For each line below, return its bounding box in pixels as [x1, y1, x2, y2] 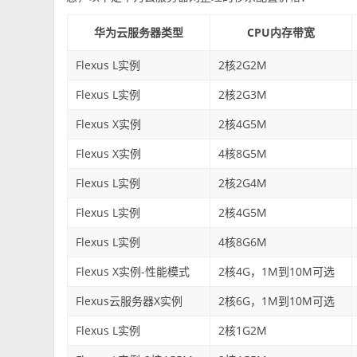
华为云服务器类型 [93, 24, 183, 40]
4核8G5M [218, 145, 267, 161]
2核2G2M [218, 57, 267, 73]
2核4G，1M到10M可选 [218, 263, 335, 279]
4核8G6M [218, 233, 267, 249]
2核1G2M [218, 322, 267, 338]
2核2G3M [218, 86, 267, 102]
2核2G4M [218, 175, 267, 190]
